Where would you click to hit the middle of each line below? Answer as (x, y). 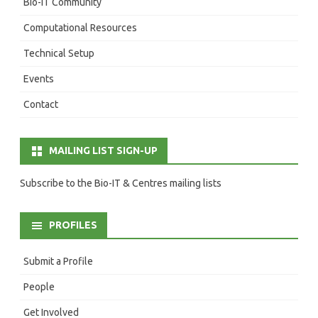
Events (39, 78)
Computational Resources (80, 27)
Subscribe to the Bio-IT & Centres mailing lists (121, 183)
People (39, 286)
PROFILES (73, 225)
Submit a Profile (58, 261)
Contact (41, 104)
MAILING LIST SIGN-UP (103, 150)
